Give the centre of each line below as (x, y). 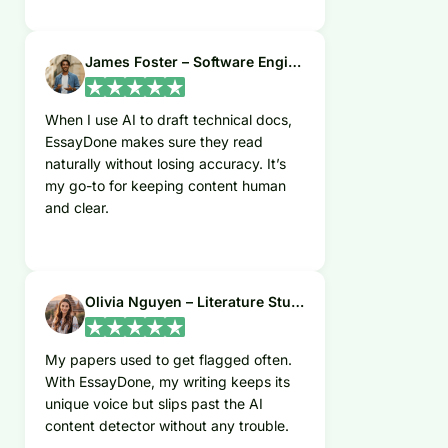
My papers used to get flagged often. (168, 360)
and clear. (77, 208)
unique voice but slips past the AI (154, 404)
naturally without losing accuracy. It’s (165, 164)
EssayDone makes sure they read (154, 142)
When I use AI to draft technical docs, (168, 120)
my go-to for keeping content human (165, 186)
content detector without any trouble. (167, 426)
